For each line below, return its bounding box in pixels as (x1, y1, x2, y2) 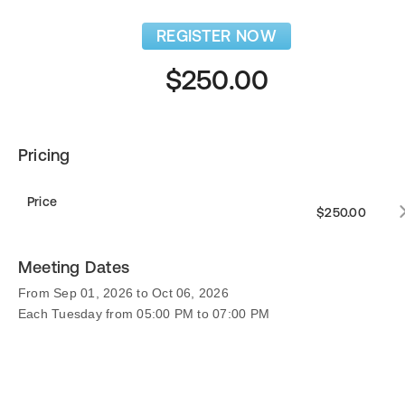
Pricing (18, 146, 71, 165)
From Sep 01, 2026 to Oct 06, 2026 (18, 286, 229, 300)
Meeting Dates (18, 258, 130, 277)
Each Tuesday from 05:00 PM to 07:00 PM (18, 306, 270, 321)
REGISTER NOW (155, 26, 278, 45)
